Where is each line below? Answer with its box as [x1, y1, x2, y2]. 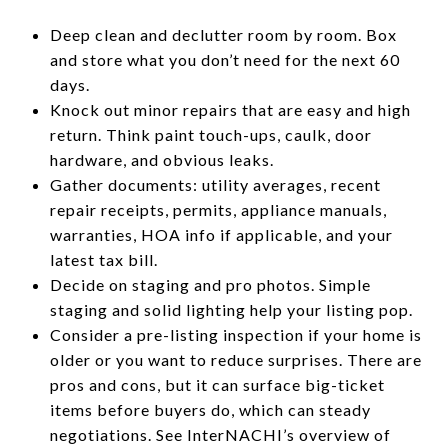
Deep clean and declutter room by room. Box [49, 24, 397, 44]
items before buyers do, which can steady [49, 399, 371, 419]
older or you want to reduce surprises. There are [49, 349, 422, 369]
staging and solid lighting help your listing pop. [49, 299, 413, 319]
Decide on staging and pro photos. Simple [49, 274, 371, 294]
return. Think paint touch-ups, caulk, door [49, 124, 372, 144]
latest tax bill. [49, 249, 158, 269]
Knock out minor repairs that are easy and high [49, 99, 411, 119]
